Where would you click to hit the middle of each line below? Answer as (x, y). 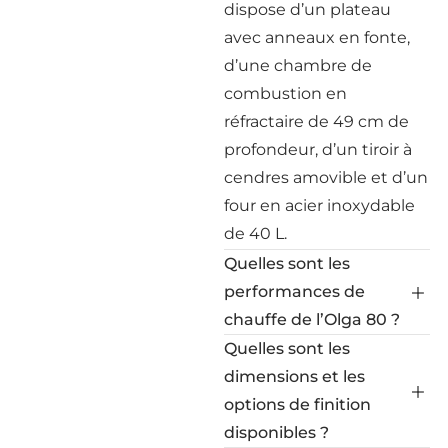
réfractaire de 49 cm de (316, 123)
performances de (294, 292)
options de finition (297, 405)
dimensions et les (294, 377)
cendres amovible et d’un (326, 179)
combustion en (285, 95)
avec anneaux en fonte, (317, 39)
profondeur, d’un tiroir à (318, 151)
